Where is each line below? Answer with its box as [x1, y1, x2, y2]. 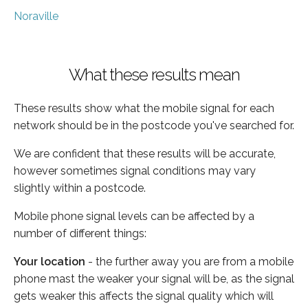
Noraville [14, 9, 58, 23]
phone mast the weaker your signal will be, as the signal [14, 272, 294, 285]
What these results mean [68, 64, 240, 85]
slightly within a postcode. [14, 181, 146, 195]
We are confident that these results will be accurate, [14, 146, 276, 160]
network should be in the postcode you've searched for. [14, 118, 294, 132]
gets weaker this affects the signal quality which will [14, 289, 274, 302]
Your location [14, 254, 85, 268]
